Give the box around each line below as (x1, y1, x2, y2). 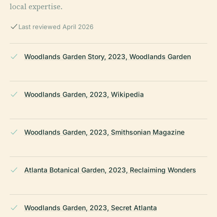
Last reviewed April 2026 (18, 22, 93, 31)
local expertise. (10, 1, 62, 12)
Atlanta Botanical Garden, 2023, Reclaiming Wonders (24, 165, 196, 174)
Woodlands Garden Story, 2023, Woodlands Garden (24, 52, 191, 61)
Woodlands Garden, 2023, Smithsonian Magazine (24, 127, 185, 136)
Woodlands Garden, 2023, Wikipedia (24, 90, 144, 98)
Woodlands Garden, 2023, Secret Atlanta (24, 203, 157, 212)
